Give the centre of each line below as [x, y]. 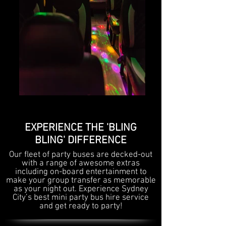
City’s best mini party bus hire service [81, 198]
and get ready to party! [81, 206]
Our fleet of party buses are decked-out [81, 155]
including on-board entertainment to [81, 172]
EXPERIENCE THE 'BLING [81, 128]
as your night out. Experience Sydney [81, 189]
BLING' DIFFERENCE [81, 140]
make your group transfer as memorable [81, 181]
